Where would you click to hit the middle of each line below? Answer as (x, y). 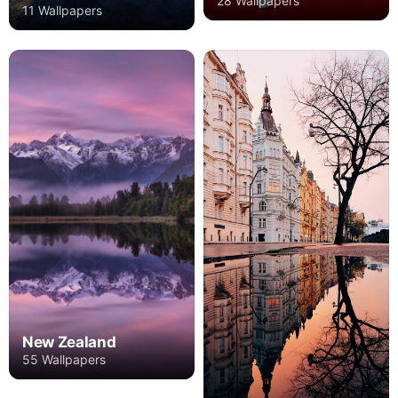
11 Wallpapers (62, 10)
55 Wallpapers (64, 360)
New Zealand (69, 342)
